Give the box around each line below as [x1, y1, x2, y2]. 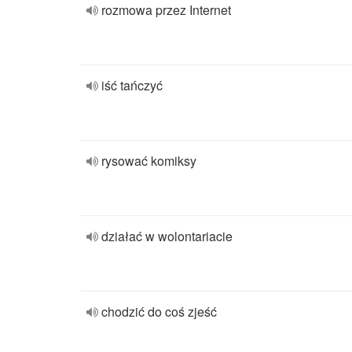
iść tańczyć [101, 76, 163, 94]
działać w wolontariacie [101, 227, 233, 245]
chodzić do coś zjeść [101, 302, 217, 321]
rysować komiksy [101, 152, 196, 170]
